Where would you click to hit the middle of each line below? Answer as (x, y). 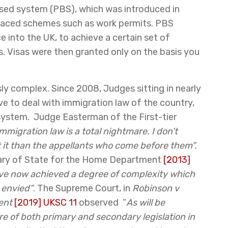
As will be (146, 203)
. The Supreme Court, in (83, 188)
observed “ (102, 203)
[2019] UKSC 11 (46, 203)
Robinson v (156, 188)
